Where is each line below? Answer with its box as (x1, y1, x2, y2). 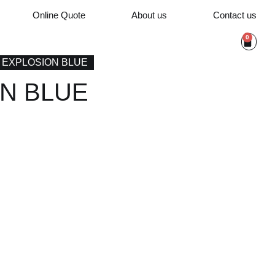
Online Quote (32, 10, 85, 20)
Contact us (212, 10, 257, 20)
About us (131, 10, 167, 20)
